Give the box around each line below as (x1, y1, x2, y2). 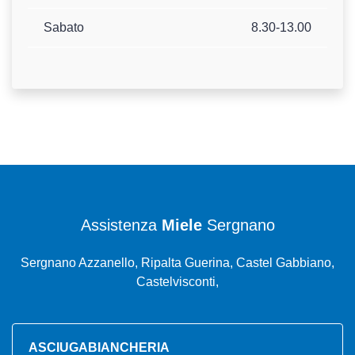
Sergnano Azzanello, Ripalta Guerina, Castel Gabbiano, (21, 256, 334, 270)
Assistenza (80, 216, 162, 235)
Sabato (44, 21, 84, 35)
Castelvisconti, (136, 275, 219, 289)
